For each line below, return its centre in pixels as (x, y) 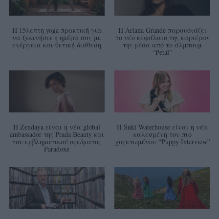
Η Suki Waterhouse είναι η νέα (162, 127)
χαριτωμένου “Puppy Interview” (162, 141)
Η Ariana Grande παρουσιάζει (162, 30)
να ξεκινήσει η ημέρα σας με (57, 38)
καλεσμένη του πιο (162, 134)
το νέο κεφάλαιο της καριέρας (162, 38)
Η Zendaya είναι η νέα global (57, 127)
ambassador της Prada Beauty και (57, 134)
